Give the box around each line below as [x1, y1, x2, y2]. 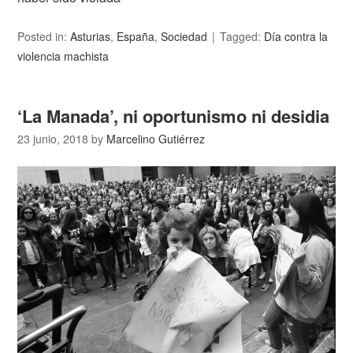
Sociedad [161, 28, 208, 45]
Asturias [70, 28, 111, 45]
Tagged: [220, 28, 265, 45]
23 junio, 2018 [17, 131, 89, 147]
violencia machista [17, 48, 110, 65]
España [117, 28, 155, 45]
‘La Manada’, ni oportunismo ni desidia [17, 103, 330, 129]
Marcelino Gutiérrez [106, 131, 206, 147]
